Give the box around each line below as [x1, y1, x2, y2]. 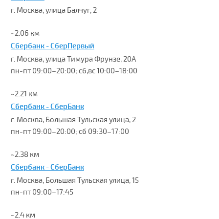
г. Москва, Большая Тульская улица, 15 [10, 176, 139, 185]
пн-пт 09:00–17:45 [10, 188, 73, 197]
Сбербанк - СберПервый [10, 42, 94, 51]
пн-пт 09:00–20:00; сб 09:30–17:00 [10, 127, 129, 136]
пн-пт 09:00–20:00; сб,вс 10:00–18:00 [10, 66, 137, 75]
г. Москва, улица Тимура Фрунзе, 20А [10, 55, 136, 64]
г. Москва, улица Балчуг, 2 [10, 6, 97, 15]
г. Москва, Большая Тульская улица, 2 [10, 115, 136, 124]
